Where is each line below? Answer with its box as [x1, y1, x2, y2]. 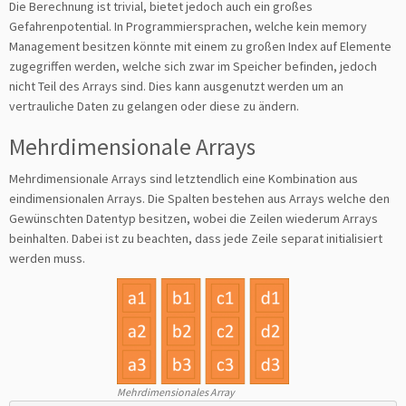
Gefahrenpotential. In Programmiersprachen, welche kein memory [9, 18, 367, 34]
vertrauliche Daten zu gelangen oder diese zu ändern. [9, 98, 299, 114]
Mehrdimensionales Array [117, 385, 235, 399]
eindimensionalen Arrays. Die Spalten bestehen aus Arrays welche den [9, 190, 390, 207]
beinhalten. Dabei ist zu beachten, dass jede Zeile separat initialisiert [9, 230, 382, 246]
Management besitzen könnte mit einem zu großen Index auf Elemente [9, 38, 391, 54]
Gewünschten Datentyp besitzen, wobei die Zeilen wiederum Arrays [9, 210, 378, 227]
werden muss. [9, 250, 85, 266]
